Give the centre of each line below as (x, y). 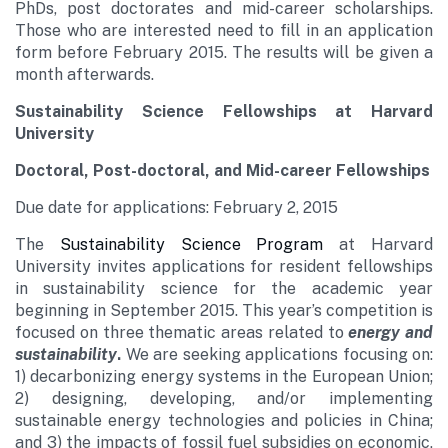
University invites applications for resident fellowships (224, 266)
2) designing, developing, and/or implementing (224, 398)
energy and (390, 332)
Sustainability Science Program (191, 244)
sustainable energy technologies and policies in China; (224, 420)
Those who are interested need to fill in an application (224, 30)
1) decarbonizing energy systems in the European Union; (224, 376)
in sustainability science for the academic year (224, 288)
